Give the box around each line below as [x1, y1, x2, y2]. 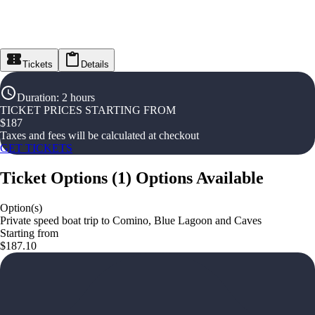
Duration [17, 91, 56, 103]
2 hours [62, 91, 95, 103]
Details [81, 59, 109, 70]
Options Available [136, 168, 264, 187]
